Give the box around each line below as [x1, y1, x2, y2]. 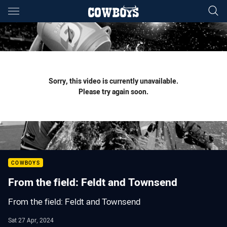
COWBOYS [11, 160, 40, 166]
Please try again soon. [79, 87, 148, 96]
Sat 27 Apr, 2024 [8, 216, 54, 224]
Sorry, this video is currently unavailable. [49, 76, 178, 86]
